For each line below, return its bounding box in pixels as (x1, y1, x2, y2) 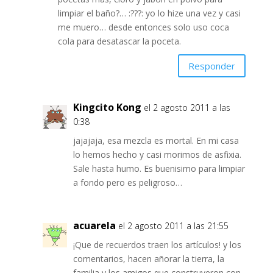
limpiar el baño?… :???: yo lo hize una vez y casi (57, 7, 241, 19)
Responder (188, 59, 236, 72)
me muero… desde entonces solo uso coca (57, 21, 229, 34)
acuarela (73, 219, 116, 233)
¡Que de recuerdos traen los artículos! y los (73, 239, 241, 251)
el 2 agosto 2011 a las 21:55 (118, 220, 229, 232)
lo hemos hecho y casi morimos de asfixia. (73, 149, 241, 161)
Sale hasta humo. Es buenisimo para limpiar (73, 163, 245, 175)
